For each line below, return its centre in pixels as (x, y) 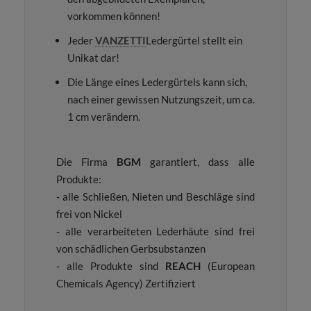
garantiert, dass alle (198, 162)
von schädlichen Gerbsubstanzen (131, 249)
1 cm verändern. (104, 117)
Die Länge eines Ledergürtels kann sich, (157, 82)
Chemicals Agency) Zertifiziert (126, 284)
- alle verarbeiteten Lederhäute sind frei (155, 232)
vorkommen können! (114, 16)
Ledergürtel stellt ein (194, 41)
